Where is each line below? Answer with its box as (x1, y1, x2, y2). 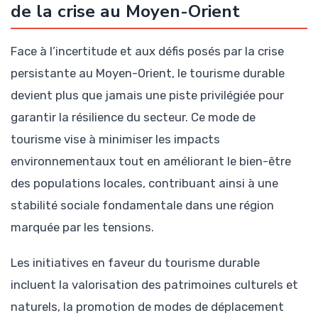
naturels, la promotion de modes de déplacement (11, 300, 284, 314)
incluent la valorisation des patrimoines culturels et (11, 278, 298, 292)
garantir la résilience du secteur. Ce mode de (11, 109, 256, 124)
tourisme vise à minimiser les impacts (11, 131, 220, 146)
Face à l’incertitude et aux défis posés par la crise (11, 43, 284, 58)
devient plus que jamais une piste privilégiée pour (11, 87, 284, 102)
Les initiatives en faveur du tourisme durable (11, 256, 260, 270)
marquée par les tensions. (11, 219, 154, 234)
